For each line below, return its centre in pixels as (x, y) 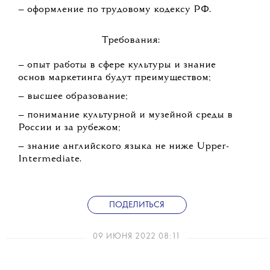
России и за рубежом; (69, 128)
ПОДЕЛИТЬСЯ (137, 205)
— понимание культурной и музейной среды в (125, 115)
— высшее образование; (73, 97)
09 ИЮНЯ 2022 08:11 (137, 237)
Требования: (131, 41)
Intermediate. (50, 159)
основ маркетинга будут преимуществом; (115, 78)
